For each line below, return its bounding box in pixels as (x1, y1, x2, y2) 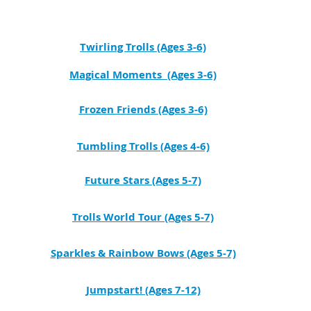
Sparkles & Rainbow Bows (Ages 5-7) (50, 246, 236, 260)
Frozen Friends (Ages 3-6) (78, 102, 208, 117)
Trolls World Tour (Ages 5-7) (72, 210, 214, 224)
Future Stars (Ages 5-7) (85, 173, 201, 187)
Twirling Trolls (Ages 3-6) (80, 40, 206, 54)
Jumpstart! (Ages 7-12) (85, 283, 201, 297)
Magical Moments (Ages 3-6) (69, 67, 217, 82)
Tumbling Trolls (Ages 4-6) (76, 139, 210, 153)
